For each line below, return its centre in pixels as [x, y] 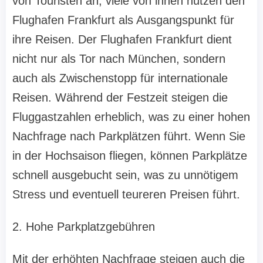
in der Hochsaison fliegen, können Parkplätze [130, 156]
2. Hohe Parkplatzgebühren [84, 227]
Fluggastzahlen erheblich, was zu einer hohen [131, 117]
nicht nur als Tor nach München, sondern [119, 59]
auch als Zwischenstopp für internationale [120, 78]
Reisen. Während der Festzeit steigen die [120, 98]
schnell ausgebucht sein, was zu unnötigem [125, 175]
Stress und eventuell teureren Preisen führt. [126, 195]
